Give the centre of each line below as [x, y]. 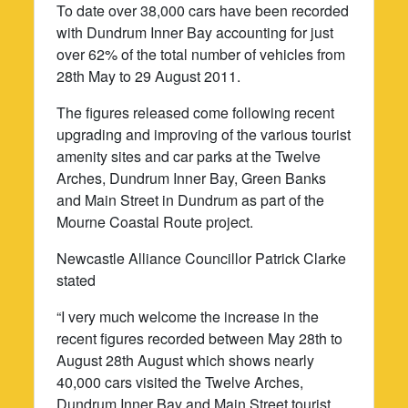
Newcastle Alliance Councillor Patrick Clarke [202, 258]
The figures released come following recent [196, 112]
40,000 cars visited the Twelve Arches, [180, 382]
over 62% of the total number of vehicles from [201, 54]
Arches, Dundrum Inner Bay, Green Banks [192, 178]
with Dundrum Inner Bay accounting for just [195, 32]
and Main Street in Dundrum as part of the [191, 199]
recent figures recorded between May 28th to [200, 338]
